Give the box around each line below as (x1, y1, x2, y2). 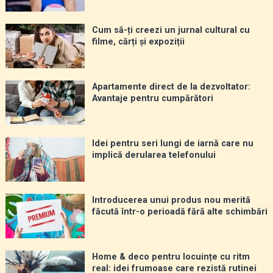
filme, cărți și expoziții (91, 37, 185, 48)
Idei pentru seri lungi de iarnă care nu (91, 138, 253, 149)
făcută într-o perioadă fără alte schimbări (91, 207, 268, 218)
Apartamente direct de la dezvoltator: (91, 82, 250, 93)
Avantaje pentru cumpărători (91, 93, 213, 104)
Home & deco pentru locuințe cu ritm (91, 252, 250, 263)
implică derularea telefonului (91, 150, 216, 161)
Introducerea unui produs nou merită (91, 195, 250, 206)
